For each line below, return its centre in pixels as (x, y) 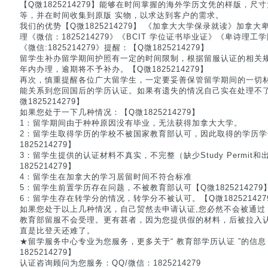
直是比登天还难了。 (57, 231)
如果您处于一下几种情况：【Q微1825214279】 (110, 112)
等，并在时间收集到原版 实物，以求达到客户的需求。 (122, 15)
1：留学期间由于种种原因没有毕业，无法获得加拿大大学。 (131, 123)
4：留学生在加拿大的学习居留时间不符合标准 (106, 177)
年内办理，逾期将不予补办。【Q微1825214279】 (114, 69)
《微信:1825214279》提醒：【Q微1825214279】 (114, 48)
